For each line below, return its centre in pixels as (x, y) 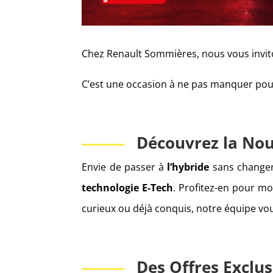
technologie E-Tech (128, 188)
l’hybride (188, 167)
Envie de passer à (125, 167)
